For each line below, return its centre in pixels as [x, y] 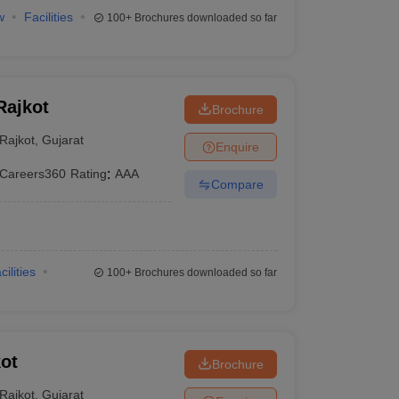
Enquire [237, 147]
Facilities [48, 17]
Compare [237, 184]
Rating [89, 174]
